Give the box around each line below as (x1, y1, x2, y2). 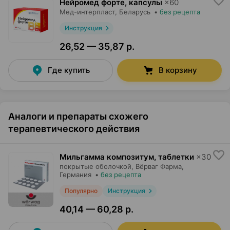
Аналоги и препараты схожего (8, 111, 148, 122)
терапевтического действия (8, 123, 140, 134)
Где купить (48, 65, 90, 75)
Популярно (65, 187, 98, 195)
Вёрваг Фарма (136, 162, 182, 170)
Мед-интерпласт (60, 8, 115, 16)
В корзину (158, 65, 197, 75)
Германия (60, 170, 91, 179)
